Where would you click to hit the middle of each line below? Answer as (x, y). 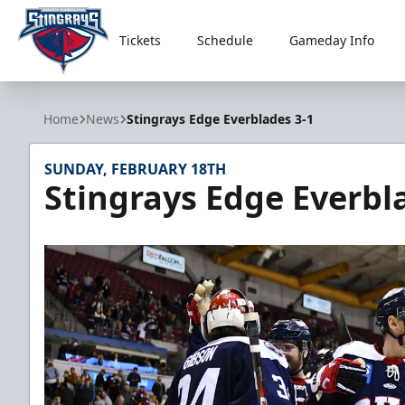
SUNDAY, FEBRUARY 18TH (135, 169)
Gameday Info (331, 40)
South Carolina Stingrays (102, 85)
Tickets (140, 40)
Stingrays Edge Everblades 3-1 (220, 119)
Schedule (225, 40)
